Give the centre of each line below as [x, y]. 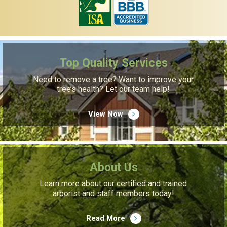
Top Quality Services [113, 63]
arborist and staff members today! [113, 194]
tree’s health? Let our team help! [113, 89]
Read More [105, 219]
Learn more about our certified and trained [113, 184]
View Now [105, 114]
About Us [113, 168]
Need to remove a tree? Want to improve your [113, 80]
